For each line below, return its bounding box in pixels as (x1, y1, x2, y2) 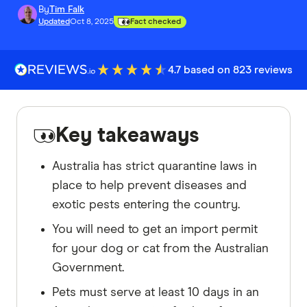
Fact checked (130, 17, 181, 26)
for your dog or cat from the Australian (52, 242, 269, 255)
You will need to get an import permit (52, 223, 258, 236)
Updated (38, 17, 70, 26)
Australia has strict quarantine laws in (52, 160, 257, 173)
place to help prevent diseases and (52, 179, 247, 192)
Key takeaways (56, 125, 199, 146)
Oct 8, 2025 (70, 17, 114, 26)
